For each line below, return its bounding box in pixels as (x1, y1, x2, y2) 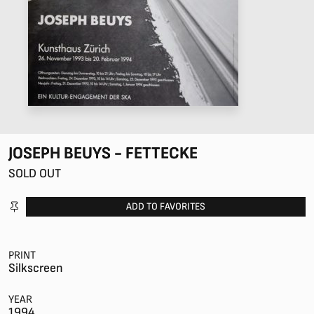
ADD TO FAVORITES (125, 200, 205, 212)
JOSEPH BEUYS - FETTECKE (8, 143, 198, 163)
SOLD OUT (8, 166, 61, 181)
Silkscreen (8, 261, 63, 275)
